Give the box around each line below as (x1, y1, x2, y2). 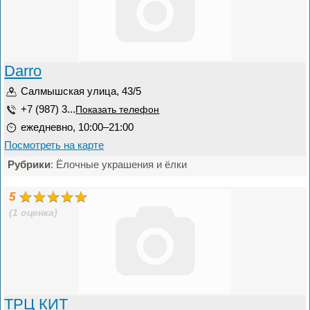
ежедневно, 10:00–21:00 (21, 121, 134, 133)
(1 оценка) (9, 208, 58, 218)
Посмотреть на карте (4, 139, 104, 151)
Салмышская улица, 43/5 (21, 85, 142, 97)
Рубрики (8, 158, 51, 170)
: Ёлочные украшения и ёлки (51, 158, 188, 170)
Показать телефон (75, 104, 160, 115)
